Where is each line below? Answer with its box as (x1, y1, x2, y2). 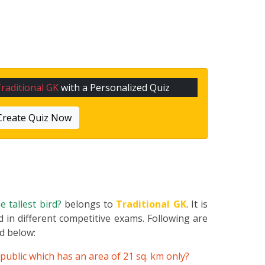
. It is (186, 198, 208, 211)
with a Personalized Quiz (59, 81, 170, 95)
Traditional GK (116, 198, 186, 211)
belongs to (64, 198, 117, 211)
